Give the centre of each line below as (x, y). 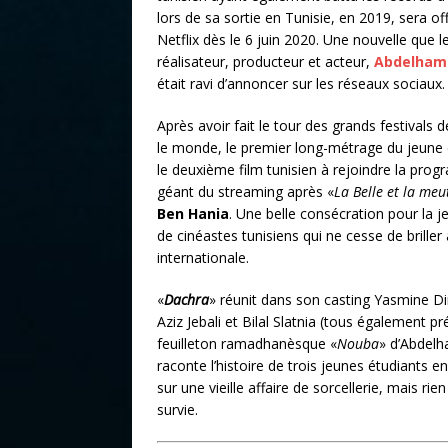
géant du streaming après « (245, 191)
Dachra (186, 299)
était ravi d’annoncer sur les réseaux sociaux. (301, 83)
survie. (177, 409)
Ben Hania (193, 213)
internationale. (203, 257)
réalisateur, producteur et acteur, (265, 61)
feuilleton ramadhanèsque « (247, 343)
